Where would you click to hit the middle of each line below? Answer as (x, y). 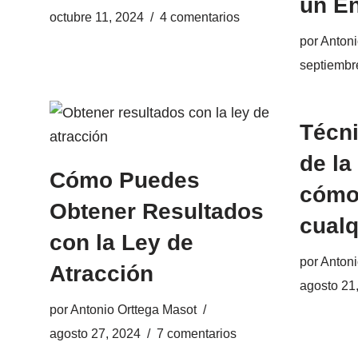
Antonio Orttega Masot (133, 309)
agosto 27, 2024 (95, 333)
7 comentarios (197, 333)
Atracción (101, 274)
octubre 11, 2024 (97, 17)
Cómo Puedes (125, 180)
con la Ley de (121, 243)
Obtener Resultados (157, 211)
